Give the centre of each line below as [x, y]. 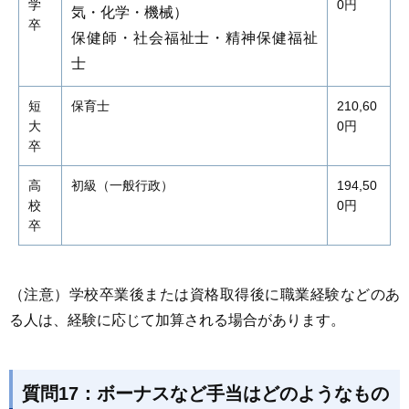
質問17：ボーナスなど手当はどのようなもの [205, 393]
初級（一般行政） [122, 185]
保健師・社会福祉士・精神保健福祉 [194, 38]
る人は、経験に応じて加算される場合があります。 [177, 320]
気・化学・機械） [130, 12]
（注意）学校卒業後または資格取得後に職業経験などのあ [204, 294]
